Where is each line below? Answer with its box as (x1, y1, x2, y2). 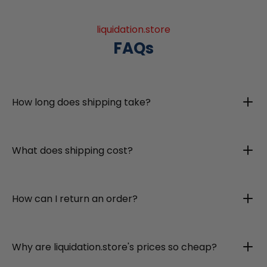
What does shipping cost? (12, 143, 133, 157)
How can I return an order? (12, 191, 138, 206)
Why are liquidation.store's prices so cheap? (12, 240, 217, 254)
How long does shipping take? (12, 95, 151, 109)
